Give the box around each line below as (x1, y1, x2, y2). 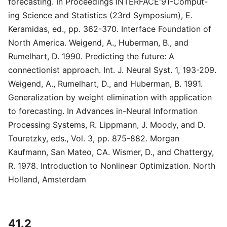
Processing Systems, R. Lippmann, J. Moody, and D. (8, 120, 205, 130)
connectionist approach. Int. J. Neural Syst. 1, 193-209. (8, 65, 216, 75)
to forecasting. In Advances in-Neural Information (8, 106, 198, 116)
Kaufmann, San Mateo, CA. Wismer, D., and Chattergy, (8, 147, 214, 157)
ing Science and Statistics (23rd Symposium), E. (8, 10, 193, 20)
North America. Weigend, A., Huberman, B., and (8, 37, 188, 48)
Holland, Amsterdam (8, 174, 86, 184)
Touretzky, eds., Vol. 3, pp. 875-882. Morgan (8, 133, 179, 143)
